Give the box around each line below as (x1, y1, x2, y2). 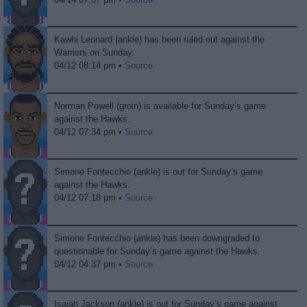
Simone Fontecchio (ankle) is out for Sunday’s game (54, 167, 263, 177)
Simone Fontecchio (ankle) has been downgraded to (54, 232, 260, 243)
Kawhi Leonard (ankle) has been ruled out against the (54, 34, 265, 45)
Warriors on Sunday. (54, 47, 135, 58)
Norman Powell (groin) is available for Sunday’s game (54, 100, 267, 111)
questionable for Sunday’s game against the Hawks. (54, 245, 261, 256)
